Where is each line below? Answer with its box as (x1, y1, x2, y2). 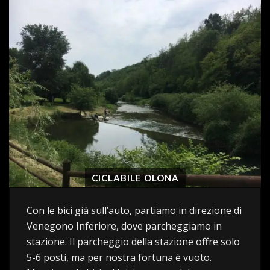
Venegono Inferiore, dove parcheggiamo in (27, 219, 222, 233)
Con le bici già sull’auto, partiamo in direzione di (27, 204, 242, 217)
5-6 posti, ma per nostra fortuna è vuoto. (27, 251, 212, 264)
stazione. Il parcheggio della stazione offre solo (27, 235, 240, 248)
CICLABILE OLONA (91, 172, 179, 183)
